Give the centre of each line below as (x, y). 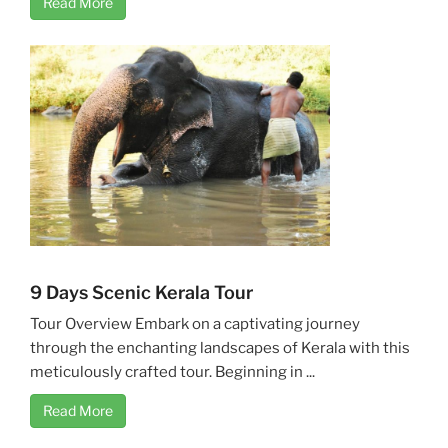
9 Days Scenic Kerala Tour (141, 292)
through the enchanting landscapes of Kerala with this (220, 347)
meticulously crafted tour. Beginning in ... (172, 371)
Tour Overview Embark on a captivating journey (195, 323)
